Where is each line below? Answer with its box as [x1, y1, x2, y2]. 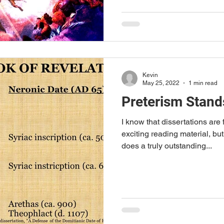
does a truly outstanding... [121, 140, 212, 150]
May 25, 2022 [142, 79, 179, 86]
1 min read [188, 79, 217, 86]
